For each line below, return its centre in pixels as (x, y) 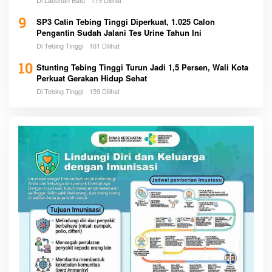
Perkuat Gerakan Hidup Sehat (92, 78)
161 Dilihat (104, 45)
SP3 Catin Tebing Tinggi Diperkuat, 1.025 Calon (126, 21)
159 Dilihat (104, 91)
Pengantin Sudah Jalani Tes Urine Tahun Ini (119, 32)
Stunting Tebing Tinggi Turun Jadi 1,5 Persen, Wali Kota (142, 67)
